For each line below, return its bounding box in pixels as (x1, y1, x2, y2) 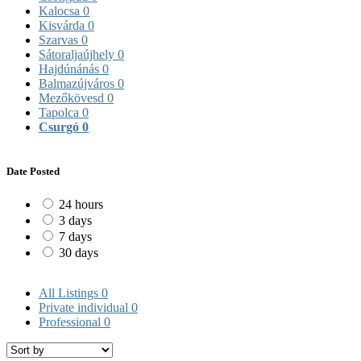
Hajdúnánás (39, 61, 102, 76)
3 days (59, 214, 92, 228)
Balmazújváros (39, 76, 118, 90)
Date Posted (6, 164, 60, 177)
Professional (39, 315, 104, 330)
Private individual (39, 301, 131, 315)
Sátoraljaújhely (39, 47, 118, 61)
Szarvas (39, 32, 81, 47)
